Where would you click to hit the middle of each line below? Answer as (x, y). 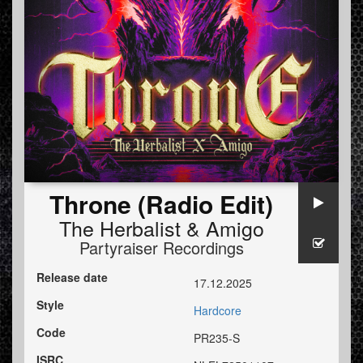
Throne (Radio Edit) (161, 204)
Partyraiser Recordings (161, 248)
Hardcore (218, 311)
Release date (72, 278)
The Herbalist (120, 228)
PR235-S (217, 338)
